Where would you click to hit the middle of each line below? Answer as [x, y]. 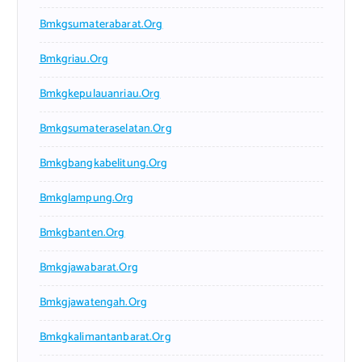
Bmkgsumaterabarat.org [101, 25]
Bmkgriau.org [74, 60]
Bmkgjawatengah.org [93, 303]
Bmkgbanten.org [82, 234]
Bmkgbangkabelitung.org [103, 164]
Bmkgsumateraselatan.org [105, 129]
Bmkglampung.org [86, 199]
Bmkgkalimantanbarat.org [105, 338]
